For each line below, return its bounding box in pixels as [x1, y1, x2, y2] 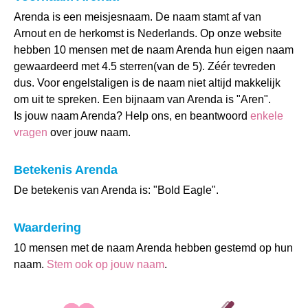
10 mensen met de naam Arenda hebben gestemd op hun [14, 242, 293, 254]
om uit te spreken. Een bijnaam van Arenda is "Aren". [14, 93, 271, 105]
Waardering [14, 221, 81, 234]
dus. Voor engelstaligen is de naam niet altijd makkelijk [14, 77, 280, 89]
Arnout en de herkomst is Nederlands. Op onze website [14, 27, 282, 39]
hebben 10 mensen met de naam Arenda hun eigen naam [14, 44, 294, 56]
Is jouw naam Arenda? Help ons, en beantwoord [14, 110, 250, 122]
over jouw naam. [47, 126, 131, 138]
